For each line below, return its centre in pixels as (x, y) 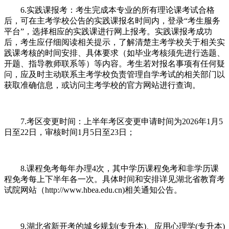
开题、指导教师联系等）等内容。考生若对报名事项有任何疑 (114, 63)
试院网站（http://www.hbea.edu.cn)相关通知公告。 (93, 190)
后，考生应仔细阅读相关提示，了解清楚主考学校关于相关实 (114, 42)
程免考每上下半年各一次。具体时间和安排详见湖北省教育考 (114, 179)
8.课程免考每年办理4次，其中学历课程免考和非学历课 (111, 168)
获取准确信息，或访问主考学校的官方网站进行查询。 (102, 85)
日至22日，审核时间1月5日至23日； (70, 132)
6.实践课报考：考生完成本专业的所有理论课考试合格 (109, 10)
